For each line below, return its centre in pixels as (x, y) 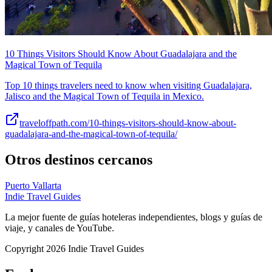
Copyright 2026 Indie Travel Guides (74, 248)
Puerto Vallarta (33, 185)
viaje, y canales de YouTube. (59, 228)
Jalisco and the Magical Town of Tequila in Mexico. (104, 97)
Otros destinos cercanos (79, 160)
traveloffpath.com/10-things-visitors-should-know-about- (128, 123)
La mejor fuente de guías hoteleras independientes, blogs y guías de (134, 217)
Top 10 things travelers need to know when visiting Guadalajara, (128, 86)
